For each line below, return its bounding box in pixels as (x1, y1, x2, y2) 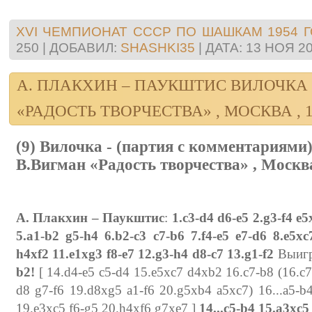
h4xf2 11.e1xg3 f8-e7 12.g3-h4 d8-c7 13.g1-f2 (16, 246, 274, 261)
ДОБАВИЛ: (49, 40, 117, 55)
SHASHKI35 (120, 40, 195, 55)
